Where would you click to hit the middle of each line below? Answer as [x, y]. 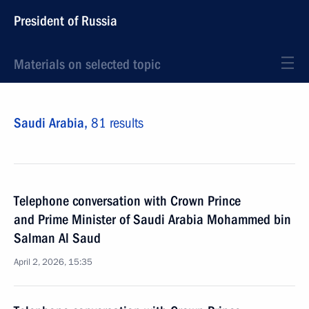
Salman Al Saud [57, 238]
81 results [117, 123]
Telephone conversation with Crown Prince [127, 201]
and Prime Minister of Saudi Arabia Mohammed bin [152, 219]
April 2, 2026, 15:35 [53, 262]
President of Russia [66, 21]
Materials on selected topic [87, 64]
